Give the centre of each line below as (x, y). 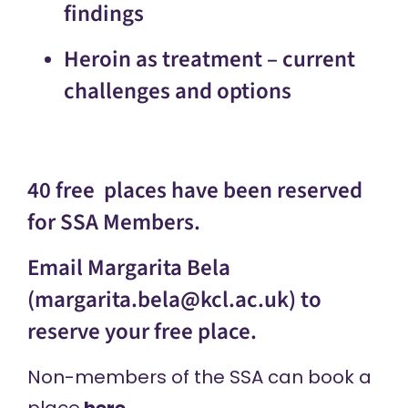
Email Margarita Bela (128, 267)
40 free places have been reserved (194, 190)
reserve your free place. (142, 331)
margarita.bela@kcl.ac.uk (161, 299)
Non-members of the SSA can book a (199, 377)
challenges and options (177, 91)
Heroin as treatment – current (209, 59)
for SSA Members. (113, 222)
